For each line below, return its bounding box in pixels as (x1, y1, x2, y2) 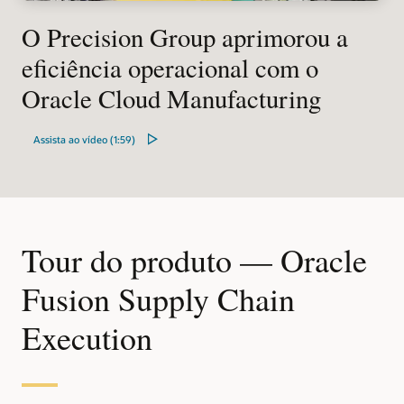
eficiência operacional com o (22, 50, 318, 85)
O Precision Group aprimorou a (22, 19, 348, 54)
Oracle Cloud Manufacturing (22, 80, 321, 115)
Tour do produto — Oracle (22, 238, 367, 282)
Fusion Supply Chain (22, 277, 295, 321)
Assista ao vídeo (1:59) (32, 132, 135, 146)
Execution (22, 316, 152, 360)
